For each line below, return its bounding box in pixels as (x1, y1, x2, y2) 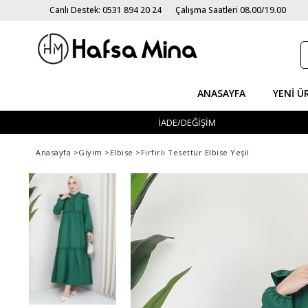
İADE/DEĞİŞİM (158, 116, 216, 129)
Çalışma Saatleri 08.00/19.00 (175, 4, 286, 16)
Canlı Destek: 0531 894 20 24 (49, 4, 162, 16)
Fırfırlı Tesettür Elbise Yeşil (140, 147, 250, 157)
